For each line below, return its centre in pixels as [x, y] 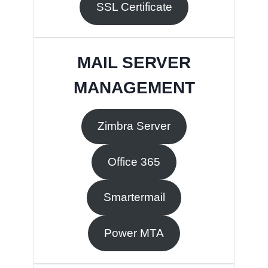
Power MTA [134, 233]
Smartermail [134, 197]
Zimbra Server [134, 126]
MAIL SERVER [134, 62]
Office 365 [134, 162]
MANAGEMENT [134, 87]
